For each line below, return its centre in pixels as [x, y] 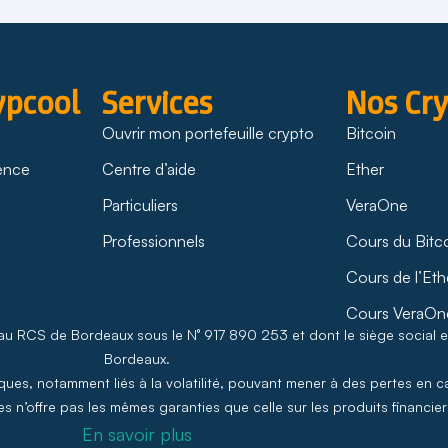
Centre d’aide [148, 168]
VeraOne [377, 204]
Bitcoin [371, 132]
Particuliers [139, 204]
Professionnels [153, 240]
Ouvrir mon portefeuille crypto [207, 132]
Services [157, 102]
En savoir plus [137, 433]
